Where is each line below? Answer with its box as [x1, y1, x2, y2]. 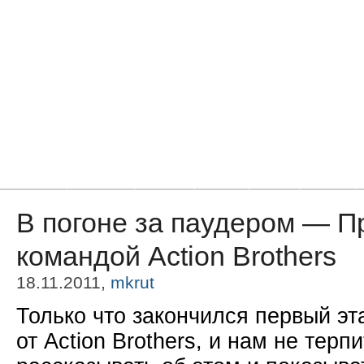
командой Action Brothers [16, 240, 336, 271]
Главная [11, 172, 55, 186]
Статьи [146, 172, 183, 186]
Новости [79, 172, 123, 186]
